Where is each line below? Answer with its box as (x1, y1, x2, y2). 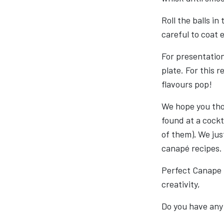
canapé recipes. (161, 142, 222, 153)
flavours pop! (161, 78, 212, 89)
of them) (161, 128, 194, 139)
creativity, (161, 178, 200, 189)
